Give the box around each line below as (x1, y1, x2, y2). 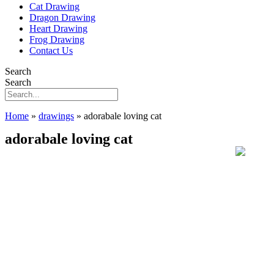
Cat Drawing (29, 1, 80, 12)
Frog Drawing (29, 34, 84, 45)
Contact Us (29, 45, 73, 56)
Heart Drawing (29, 23, 87, 34)
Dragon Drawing (29, 12, 95, 23)
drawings (39, 111, 74, 121)
